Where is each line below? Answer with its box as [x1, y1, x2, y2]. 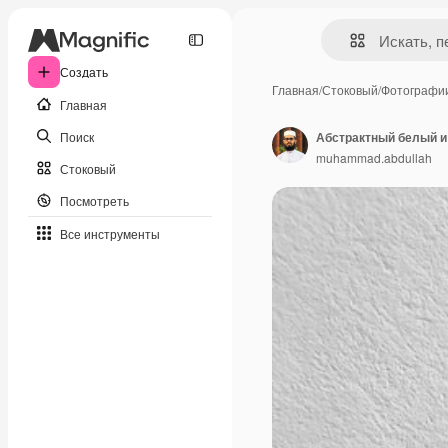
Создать [60, 63, 108, 80]
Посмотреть [60, 191, 129, 209]
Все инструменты [60, 224, 160, 242]
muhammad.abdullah [316, 148, 432, 166]
